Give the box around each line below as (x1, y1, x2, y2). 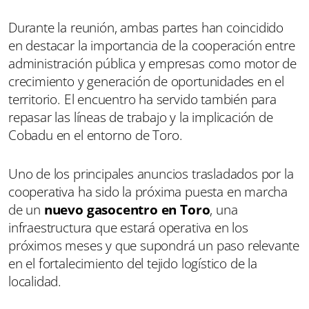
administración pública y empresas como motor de (8, 54, 297, 72)
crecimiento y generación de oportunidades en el (8, 72, 285, 90)
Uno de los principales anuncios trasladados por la (8, 164, 294, 183)
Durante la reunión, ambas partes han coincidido (8, 18, 284, 37)
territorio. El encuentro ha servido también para (8, 90, 277, 108)
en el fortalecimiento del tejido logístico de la (8, 254, 257, 272)
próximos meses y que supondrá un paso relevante (8, 236, 300, 255)
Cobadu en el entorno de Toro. (8, 126, 183, 144)
